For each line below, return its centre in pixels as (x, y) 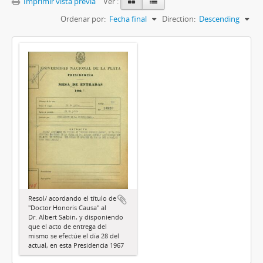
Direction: (179, 19)
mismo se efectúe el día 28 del (74, 236)
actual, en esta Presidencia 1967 (76, 245)
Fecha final (128, 19)
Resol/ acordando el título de (72, 198)
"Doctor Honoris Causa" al (67, 208)
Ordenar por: (83, 19)
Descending (219, 19)
